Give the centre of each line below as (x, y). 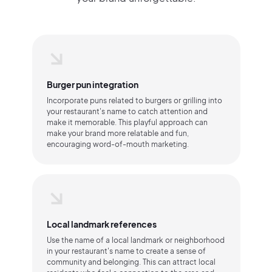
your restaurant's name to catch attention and (127, 111)
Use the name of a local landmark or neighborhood (135, 240)
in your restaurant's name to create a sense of (126, 251)
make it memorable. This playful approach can (127, 122)
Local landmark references (101, 224)
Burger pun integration (92, 84)
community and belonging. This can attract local (131, 262)
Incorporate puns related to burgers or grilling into (134, 100)
